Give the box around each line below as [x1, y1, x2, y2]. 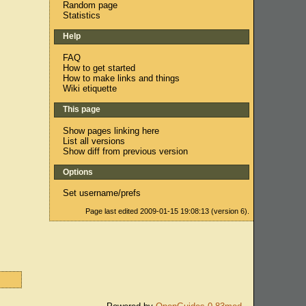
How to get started [63, 62, 136, 73]
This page [62, 104, 100, 114]
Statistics [63, 10, 101, 20]
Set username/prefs [63, 188, 141, 199]
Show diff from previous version [63, 145, 189, 156]
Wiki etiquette [63, 83, 117, 94]
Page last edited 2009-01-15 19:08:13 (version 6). [85, 207, 250, 216]
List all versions [63, 135, 126, 146]
